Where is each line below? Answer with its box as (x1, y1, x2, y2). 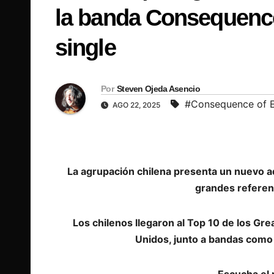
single (55, 35, 116, 61)
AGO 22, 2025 (111, 100, 162, 109)
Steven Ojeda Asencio (116, 83, 200, 94)
